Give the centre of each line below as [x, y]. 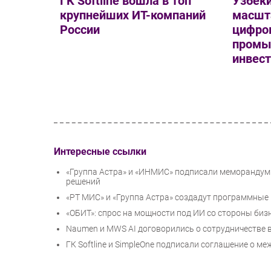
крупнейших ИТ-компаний [133, 15]
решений [83, 182]
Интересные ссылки [100, 151]
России [80, 30]
